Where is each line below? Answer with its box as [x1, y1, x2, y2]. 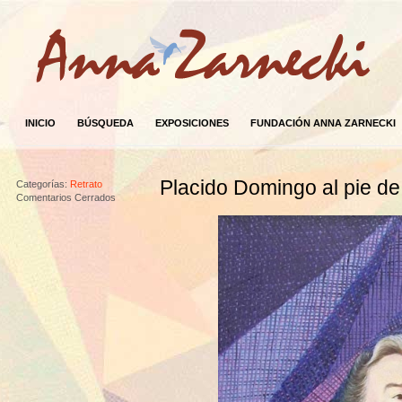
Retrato [69, 179, 102, 189]
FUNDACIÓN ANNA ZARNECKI [249, 118, 396, 128]
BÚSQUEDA [76, 118, 134, 128]
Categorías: [15, 179, 67, 189]
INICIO [24, 118, 56, 128]
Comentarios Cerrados [15, 192, 116, 203]
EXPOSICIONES [154, 118, 229, 128]
